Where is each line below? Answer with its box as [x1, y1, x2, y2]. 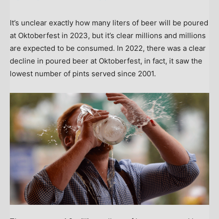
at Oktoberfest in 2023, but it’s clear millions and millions [10, 30, 206, 40]
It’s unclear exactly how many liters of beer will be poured [10, 18, 208, 27]
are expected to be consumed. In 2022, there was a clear [10, 43, 206, 53]
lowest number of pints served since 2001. [10, 68, 156, 78]
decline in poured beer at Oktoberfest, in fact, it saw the [10, 56, 202, 66]
